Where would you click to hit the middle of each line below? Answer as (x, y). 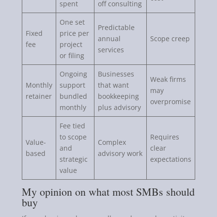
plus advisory (119, 107)
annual (109, 38)
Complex (112, 142)
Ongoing (73, 74)
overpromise (170, 101)
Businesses (116, 74)
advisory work (120, 153)
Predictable (116, 27)
